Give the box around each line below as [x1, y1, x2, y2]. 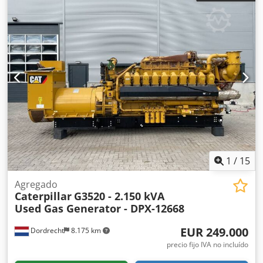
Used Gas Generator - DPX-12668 [15, 201, 184, 215]
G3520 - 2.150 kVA [74, 189, 164, 203]
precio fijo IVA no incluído [167, 240, 248, 249]
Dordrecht [29, 225, 64, 235]
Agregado [15, 178, 58, 191]
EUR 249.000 [180, 224, 248, 240]
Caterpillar [15, 189, 72, 203]
